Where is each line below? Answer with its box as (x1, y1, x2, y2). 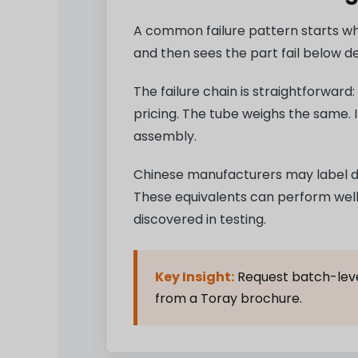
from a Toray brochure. (155, 289, 302, 308)
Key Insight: (155, 268, 234, 287)
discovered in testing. (133, 210, 266, 229)
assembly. (133, 127, 197, 146)
